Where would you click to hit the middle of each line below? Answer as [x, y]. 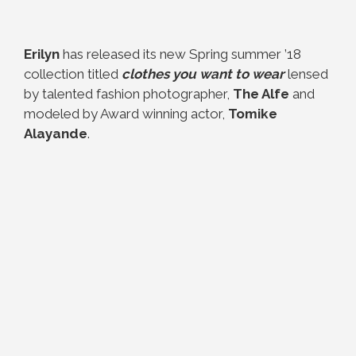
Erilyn [42, 54]
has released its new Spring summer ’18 [180, 54]
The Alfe [261, 94]
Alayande [56, 133]
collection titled [73, 74]
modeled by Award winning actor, [124, 114]
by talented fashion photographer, [128, 94]
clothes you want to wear [203, 74]
